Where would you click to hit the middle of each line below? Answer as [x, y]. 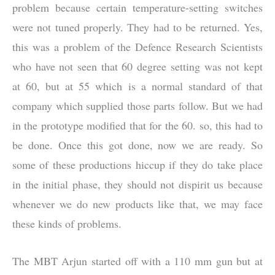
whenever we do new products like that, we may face [137, 204]
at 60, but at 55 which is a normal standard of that [137, 86]
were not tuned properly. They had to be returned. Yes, [137, 27]
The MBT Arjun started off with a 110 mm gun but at [137, 261]
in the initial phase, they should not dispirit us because [137, 184]
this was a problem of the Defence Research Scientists [137, 47]
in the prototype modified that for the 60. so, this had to [137, 126]
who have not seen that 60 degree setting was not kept [137, 67]
